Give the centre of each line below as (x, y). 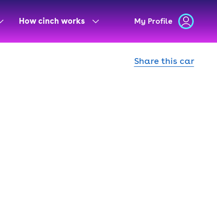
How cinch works (52, 21)
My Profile (153, 21)
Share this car (164, 61)
